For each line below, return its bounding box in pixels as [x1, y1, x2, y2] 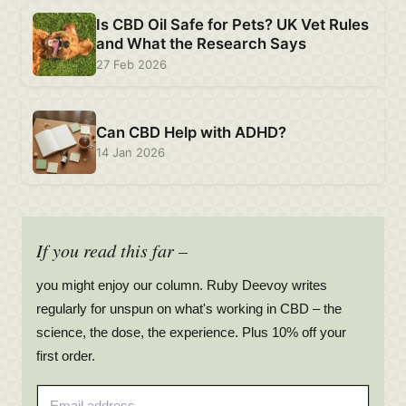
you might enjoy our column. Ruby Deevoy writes [35, 277, 327, 294]
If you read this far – [35, 238, 188, 263]
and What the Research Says [95, 34, 306, 53]
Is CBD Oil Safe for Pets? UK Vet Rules [95, 15, 369, 34]
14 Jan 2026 [95, 145, 165, 160]
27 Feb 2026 [95, 56, 167, 72]
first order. [35, 348, 95, 364]
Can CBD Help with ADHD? [95, 122, 286, 141]
